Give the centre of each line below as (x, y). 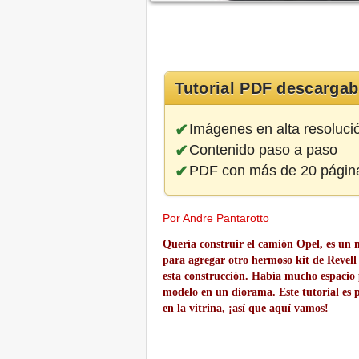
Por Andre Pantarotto (219, 218)
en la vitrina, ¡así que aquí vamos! (246, 309)
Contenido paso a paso (263, 150)
